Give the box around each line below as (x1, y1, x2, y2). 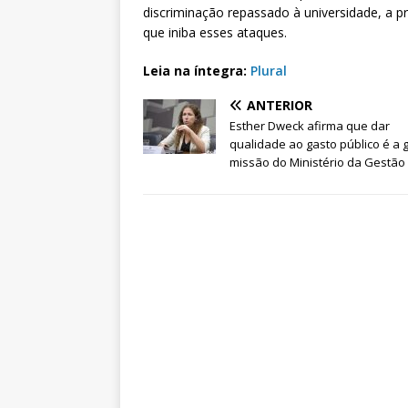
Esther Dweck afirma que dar (229, 117, 390, 135)
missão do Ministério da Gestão (229, 154, 405, 171)
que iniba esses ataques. (143, 24, 287, 42)
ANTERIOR (247, 97, 312, 115)
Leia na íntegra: (143, 62, 250, 80)
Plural (250, 62, 287, 80)
